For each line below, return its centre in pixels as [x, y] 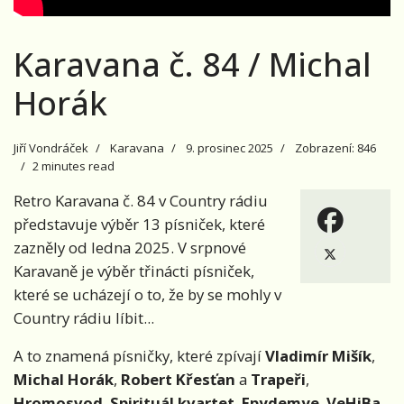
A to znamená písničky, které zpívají [139, 356]
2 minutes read [73, 166]
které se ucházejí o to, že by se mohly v [147, 295]
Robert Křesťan [180, 380]
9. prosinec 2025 [230, 148]
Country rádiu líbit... [84, 318]
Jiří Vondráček [51, 148]
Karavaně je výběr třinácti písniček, [134, 271]
